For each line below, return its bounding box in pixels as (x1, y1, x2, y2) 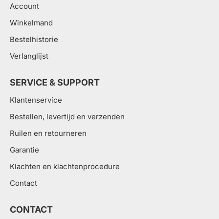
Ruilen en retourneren (10, 129, 87, 138)
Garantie (10, 145, 39, 154)
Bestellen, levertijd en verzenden (10, 112, 125, 121)
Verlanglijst (10, 51, 48, 61)
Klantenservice (10, 95, 62, 105)
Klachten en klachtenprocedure (10, 162, 120, 171)
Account (10, 1, 39, 11)
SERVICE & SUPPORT (10, 77, 100, 88)
